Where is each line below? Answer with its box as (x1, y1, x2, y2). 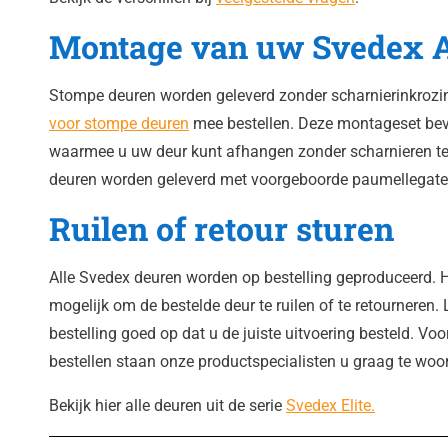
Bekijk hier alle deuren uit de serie (49, 396, 286, 416)
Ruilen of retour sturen (49, 207, 394, 251)
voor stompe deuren (49, 114, 189, 134)
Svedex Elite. (286, 396, 375, 416)
